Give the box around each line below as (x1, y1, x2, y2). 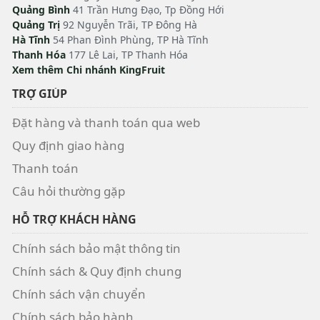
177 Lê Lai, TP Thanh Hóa (66, 48, 188, 61)
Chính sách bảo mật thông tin (12, 240, 181, 256)
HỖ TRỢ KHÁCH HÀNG (12, 211, 136, 227)
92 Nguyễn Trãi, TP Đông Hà (60, 18, 197, 31)
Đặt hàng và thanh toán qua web (12, 114, 200, 131)
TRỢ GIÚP (12, 86, 67, 101)
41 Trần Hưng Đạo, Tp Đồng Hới (70, 3, 224, 16)
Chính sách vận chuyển (12, 286, 146, 302)
